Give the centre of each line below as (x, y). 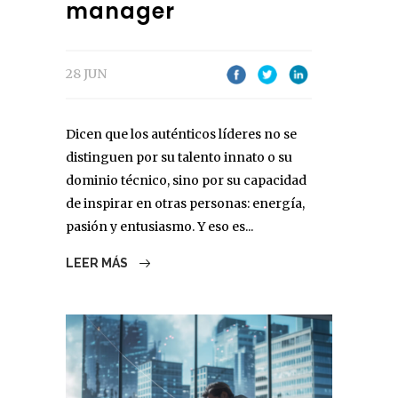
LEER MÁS (98, 263)
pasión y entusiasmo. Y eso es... (159, 227)
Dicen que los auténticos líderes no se (181, 135)
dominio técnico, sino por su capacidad (186, 181)
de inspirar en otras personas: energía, (185, 204)
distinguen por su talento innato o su (179, 158)
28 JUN (86, 74)
